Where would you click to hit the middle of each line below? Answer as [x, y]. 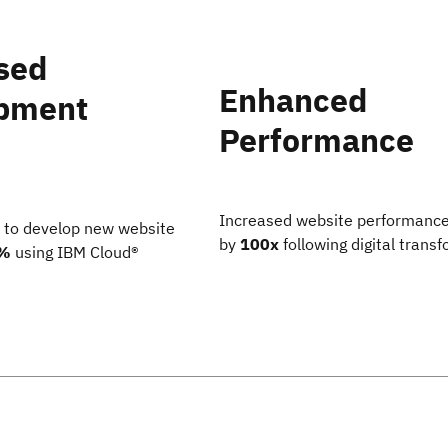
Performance [316, 140]
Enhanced [292, 100]
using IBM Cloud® [75, 252]
